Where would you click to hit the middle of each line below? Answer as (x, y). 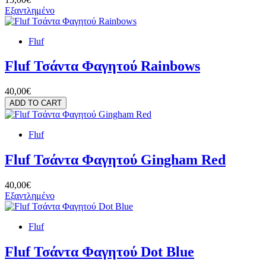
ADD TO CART (36, 103)
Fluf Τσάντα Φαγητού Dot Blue (99, 252)
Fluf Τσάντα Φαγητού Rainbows (102, 66)
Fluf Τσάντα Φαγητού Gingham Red (115, 160)
